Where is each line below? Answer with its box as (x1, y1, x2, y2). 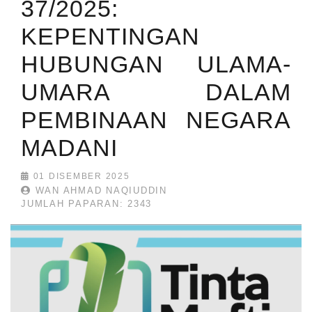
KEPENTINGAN (21, 23, 200, 50)
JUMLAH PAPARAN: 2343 (21, 198, 152, 210)
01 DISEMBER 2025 (29, 171, 130, 182)
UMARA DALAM (21, 79, 291, 106)
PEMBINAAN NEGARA (21, 107, 291, 134)
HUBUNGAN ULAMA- (21, 51, 291, 78)
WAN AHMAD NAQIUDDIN (31, 185, 167, 196)
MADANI (21, 134, 118, 162)
